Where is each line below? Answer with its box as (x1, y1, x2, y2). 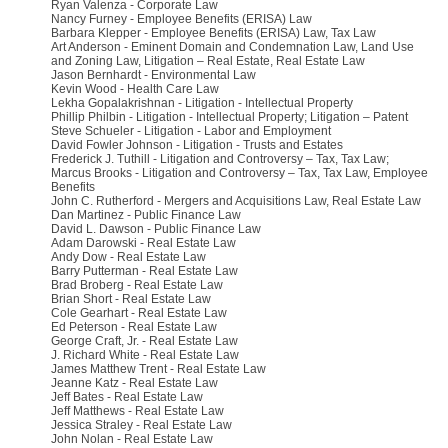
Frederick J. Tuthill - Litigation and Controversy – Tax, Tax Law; (51, 152, 392, 166)
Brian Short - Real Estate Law (51, 292, 211, 306)
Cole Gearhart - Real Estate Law (51, 306, 227, 320)
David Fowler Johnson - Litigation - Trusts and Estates (51, 138, 343, 152)
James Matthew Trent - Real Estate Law (51, 362, 266, 376)
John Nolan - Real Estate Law (51, 432, 213, 446)
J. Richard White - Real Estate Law (51, 348, 239, 362)
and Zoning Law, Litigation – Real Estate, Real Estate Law (51, 54, 365, 68)
